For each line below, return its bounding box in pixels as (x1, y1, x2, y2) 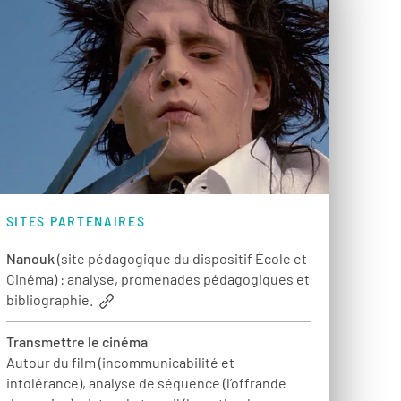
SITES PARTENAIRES (5, 212, 146, 230)
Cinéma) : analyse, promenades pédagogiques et (5, 270, 310, 288)
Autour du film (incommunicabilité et (5, 353, 235, 371)
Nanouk (5, 250, 55, 268)
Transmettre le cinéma (5, 332, 148, 350)
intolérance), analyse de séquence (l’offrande (5, 373, 286, 391)
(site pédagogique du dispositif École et (54, 250, 307, 268)
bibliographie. (5, 291, 96, 309)
